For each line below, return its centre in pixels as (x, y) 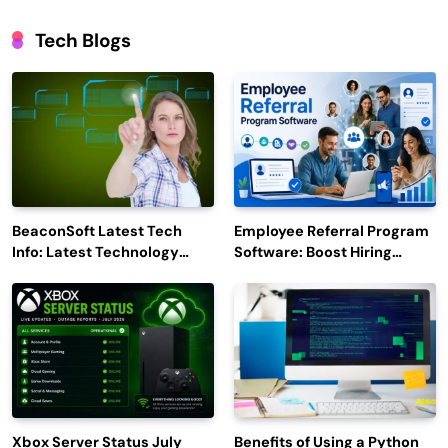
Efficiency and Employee (321, 273)
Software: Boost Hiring (313, 252)
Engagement (279, 294)
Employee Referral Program (331, 231)
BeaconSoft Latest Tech (97, 231)
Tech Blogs (83, 41)
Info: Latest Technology (95, 252)
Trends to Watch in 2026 (98, 273)
